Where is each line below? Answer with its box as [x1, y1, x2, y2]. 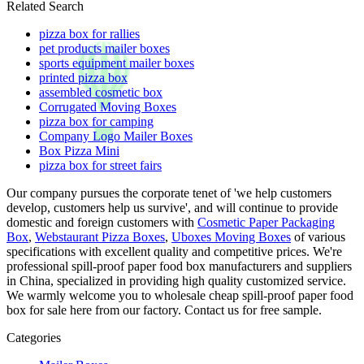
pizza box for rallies [39, 26, 140, 41]
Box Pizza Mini [39, 143, 119, 158]
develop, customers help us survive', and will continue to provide [6, 200, 338, 214]
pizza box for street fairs [39, 158, 162, 172]
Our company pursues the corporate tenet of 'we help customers [6, 185, 331, 200]
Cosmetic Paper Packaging [197, 214, 335, 229]
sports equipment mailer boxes [39, 55, 194, 70]
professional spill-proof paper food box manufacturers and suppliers [6, 258, 352, 273]
